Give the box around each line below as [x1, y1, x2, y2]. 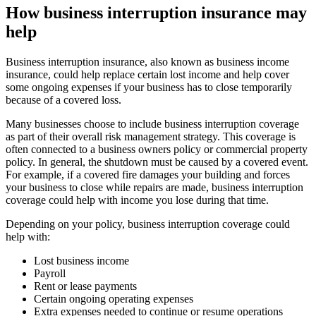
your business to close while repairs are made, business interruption [6, 181, 303, 193]
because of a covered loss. [6, 93, 121, 106]
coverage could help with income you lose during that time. [6, 193, 269, 206]
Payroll [34, 267, 66, 279]
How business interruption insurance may [6, 3, 307, 22]
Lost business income [34, 254, 129, 267]
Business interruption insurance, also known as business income [6, 55, 289, 68]
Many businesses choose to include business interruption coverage [6, 117, 299, 130]
